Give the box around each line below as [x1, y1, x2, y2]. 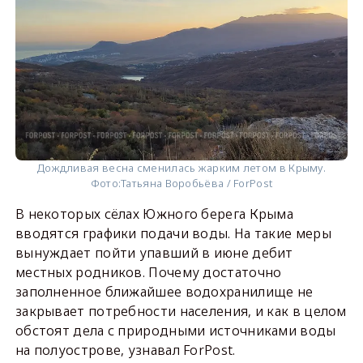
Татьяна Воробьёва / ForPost [121, 176, 273, 191]
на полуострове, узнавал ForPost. [15, 341, 236, 360]
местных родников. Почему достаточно [15, 263, 282, 282]
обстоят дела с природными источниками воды [15, 322, 336, 340]
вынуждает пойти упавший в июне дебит [15, 244, 293, 263]
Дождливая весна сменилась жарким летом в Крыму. [36, 160, 327, 176]
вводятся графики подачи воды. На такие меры [15, 224, 331, 243]
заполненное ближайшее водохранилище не [15, 283, 314, 301]
